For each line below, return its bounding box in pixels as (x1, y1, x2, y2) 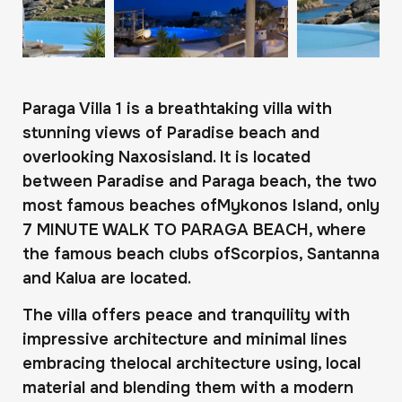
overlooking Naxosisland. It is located (22, 147, 310, 167)
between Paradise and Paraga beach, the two (22, 171, 377, 191)
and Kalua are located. (22, 268, 191, 288)
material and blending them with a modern (22, 378, 354, 398)
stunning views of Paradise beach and (22, 123, 319, 143)
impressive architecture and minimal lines (22, 329, 347, 350)
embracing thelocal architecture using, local (22, 354, 361, 374)
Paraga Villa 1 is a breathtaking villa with (22, 99, 332, 118)
